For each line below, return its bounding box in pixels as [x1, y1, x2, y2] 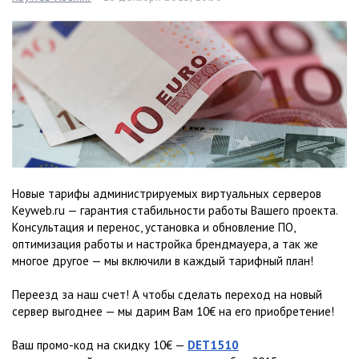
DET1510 [188, 337, 239, 353]
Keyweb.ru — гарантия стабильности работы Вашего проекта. [12, 203, 337, 219]
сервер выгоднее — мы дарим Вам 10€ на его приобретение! [12, 304, 334, 320]
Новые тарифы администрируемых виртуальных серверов [12, 186, 321, 202]
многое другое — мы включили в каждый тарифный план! [12, 253, 313, 269]
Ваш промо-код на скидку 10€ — [12, 337, 188, 353]
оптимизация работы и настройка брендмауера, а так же [12, 236, 318, 252]
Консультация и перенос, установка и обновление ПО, [12, 220, 295, 236]
